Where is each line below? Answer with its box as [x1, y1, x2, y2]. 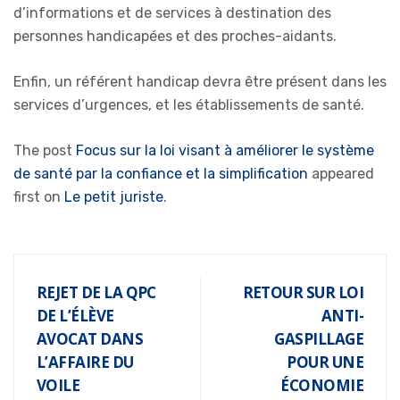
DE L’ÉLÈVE [37, 304, 114, 326]
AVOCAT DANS [37, 328, 144, 349]
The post [13, 141, 76, 159]
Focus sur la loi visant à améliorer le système [76, 141, 374, 159]
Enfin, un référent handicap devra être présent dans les [13, 72, 387, 90]
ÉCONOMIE [280, 374, 363, 396]
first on [13, 187, 64, 205]
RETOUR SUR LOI [242, 281, 363, 303]
